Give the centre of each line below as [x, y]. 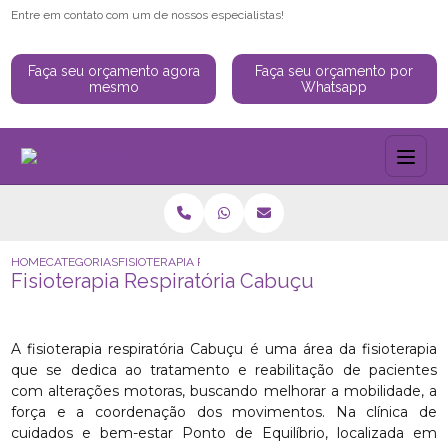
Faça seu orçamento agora [113, 71]
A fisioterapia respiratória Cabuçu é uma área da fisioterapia [224, 349]
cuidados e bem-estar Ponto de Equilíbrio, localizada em [224, 433]
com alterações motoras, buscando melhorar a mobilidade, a [224, 391]
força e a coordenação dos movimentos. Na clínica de [224, 412]
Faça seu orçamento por [334, 71]
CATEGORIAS [82, 262]
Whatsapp [334, 87]
